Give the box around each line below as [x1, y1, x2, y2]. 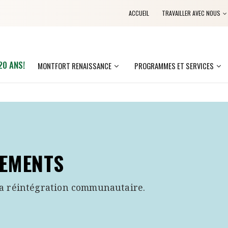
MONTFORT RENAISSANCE [38, 60, 111, 71]
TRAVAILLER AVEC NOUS [162, 8, 220, 18]
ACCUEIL [129, 8, 149, 18]
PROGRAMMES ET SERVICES [134, 60, 214, 71]
